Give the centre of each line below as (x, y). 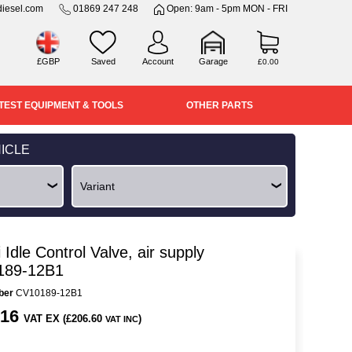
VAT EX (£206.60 (64, 319)
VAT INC (122, 319)
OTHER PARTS (219, 105)
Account (158, 61)
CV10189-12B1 (48, 293)
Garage (213, 61)
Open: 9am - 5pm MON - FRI (226, 9)
